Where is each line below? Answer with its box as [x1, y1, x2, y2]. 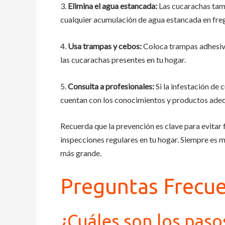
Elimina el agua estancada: [68, 1, 157, 11]
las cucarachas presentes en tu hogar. [60, 54, 186, 64]
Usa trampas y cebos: [68, 41, 142, 51]
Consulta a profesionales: [68, 81, 154, 91]
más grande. [60, 148, 101, 158]
